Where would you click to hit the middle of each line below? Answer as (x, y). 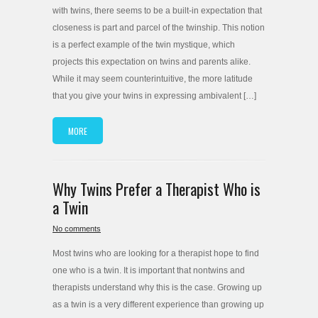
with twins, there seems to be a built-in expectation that (157, 11)
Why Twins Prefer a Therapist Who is (157, 189)
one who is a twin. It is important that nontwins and (149, 270)
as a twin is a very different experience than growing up (158, 304)
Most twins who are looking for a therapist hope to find (156, 253)
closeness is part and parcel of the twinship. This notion (159, 28)
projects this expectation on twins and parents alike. (152, 62)
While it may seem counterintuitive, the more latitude (153, 79)
